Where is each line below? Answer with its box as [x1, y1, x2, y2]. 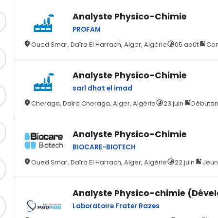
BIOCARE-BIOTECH [73, 143, 136, 152]
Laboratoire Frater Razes [73, 201, 160, 211]
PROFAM [73, 25, 101, 34]
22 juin [175, 158, 195, 167]
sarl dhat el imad [73, 84, 133, 93]
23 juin [163, 99, 184, 108]
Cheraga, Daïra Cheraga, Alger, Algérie [31, 99, 156, 108]
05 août [175, 40, 199, 49]
